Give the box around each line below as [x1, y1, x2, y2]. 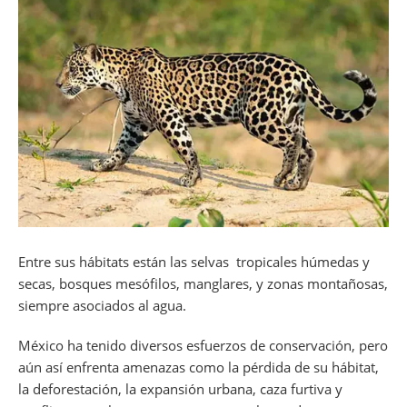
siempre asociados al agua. [18, 296, 186, 315]
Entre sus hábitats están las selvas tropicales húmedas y [18, 253, 370, 272]
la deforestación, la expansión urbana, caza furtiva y [18, 380, 342, 399]
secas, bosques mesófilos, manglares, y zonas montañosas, [18, 274, 388, 293]
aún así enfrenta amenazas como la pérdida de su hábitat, [18, 358, 379, 377]
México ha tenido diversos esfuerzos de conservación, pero [18, 336, 388, 355]
